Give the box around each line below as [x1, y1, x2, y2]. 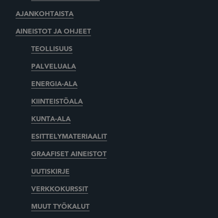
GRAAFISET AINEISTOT [31, 150, 107, 158]
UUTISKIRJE [31, 168, 70, 175]
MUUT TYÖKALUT [31, 203, 90, 210]
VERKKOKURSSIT [31, 185, 88, 193]
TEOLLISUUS [31, 45, 73, 53]
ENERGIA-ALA [31, 80, 77, 88]
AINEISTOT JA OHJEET [16, 28, 91, 35]
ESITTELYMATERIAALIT [31, 133, 107, 140]
